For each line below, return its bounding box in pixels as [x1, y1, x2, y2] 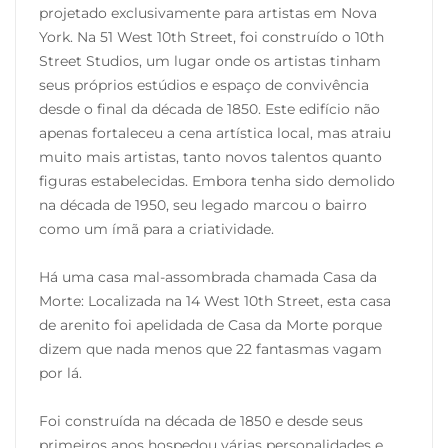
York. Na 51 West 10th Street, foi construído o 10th [39, 28, 384, 47]
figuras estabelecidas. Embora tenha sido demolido [39, 172, 395, 191]
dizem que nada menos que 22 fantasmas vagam [39, 340, 382, 359]
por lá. [39, 364, 82, 383]
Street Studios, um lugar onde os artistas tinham [39, 52, 381, 71]
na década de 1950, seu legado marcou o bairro [39, 196, 367, 215]
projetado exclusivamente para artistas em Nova [39, 4, 377, 23]
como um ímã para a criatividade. [39, 220, 274, 239]
